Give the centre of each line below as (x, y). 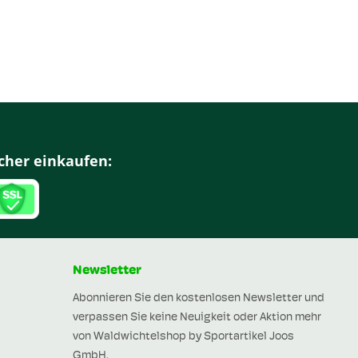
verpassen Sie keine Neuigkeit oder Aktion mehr (197, 318)
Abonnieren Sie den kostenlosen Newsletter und (199, 298)
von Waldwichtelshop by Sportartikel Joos (183, 337)
